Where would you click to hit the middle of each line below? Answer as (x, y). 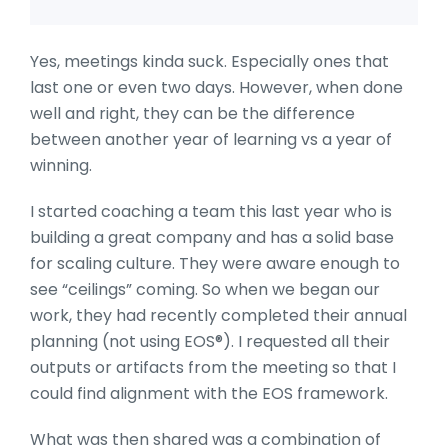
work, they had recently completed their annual (218, 315)
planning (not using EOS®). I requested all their (210, 341)
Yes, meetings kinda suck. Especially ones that (209, 61)
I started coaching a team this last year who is (211, 211)
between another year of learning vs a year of (211, 139)
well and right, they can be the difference (192, 113)
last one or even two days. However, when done (216, 87)
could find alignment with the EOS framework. (209, 393)
